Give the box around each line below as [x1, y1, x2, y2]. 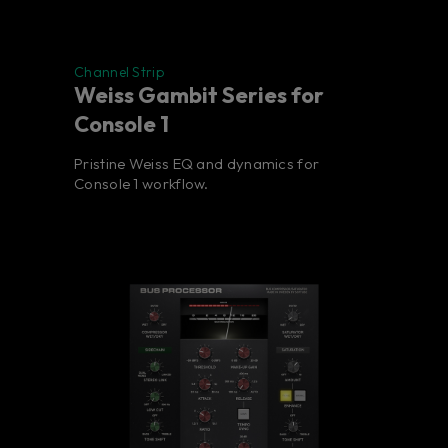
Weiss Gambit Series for [74, 81, 324, 110]
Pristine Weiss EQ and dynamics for [74, 154, 320, 174]
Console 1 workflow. [74, 174, 209, 194]
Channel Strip [74, 63, 164, 82]
